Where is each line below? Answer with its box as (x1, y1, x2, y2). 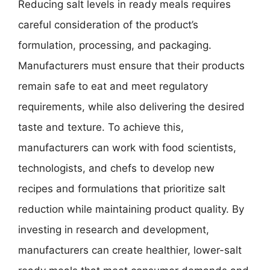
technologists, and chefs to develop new (18, 162, 215, 174)
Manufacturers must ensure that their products (18, 60, 245, 72)
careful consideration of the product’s (18, 19, 198, 31)
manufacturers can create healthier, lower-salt (18, 244, 242, 256)
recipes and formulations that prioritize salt (18, 183, 225, 195)
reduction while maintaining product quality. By (18, 203, 244, 215)
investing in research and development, (18, 224, 209, 236)
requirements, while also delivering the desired (18, 101, 245, 113)
